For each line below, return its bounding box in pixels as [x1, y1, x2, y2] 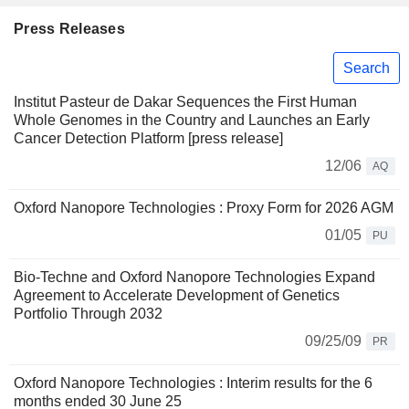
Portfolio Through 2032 [14, 306, 163, 322]
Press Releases [14, 21, 125, 37]
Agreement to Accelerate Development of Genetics [14, 288, 340, 304]
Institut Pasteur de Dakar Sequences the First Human [14, 94, 357, 110]
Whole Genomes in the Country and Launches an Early [14, 112, 370, 129]
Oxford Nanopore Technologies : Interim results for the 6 [14, 375, 372, 392]
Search [343, 59, 390, 76]
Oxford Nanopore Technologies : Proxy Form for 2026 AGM [14, 200, 393, 216]
